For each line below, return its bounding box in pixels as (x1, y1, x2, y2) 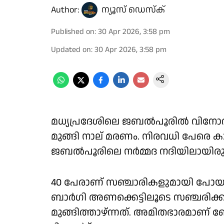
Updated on (51, 44, 91, 55)
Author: (51, 3, 79, 16)
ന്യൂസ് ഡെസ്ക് (101, 3, 165, 16)
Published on (51, 26, 94, 37)
